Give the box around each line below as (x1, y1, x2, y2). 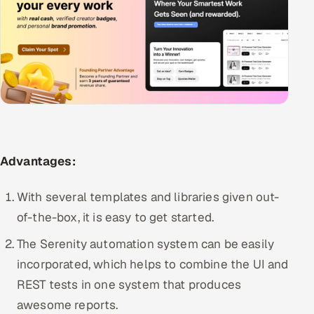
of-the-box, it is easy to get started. (17, 209, 214, 225)
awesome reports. (17, 296, 118, 313)
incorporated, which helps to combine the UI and (17, 256, 289, 272)
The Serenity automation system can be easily (17, 235, 275, 252)
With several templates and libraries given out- (17, 189, 280, 205)
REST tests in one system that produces (17, 276, 242, 292)
